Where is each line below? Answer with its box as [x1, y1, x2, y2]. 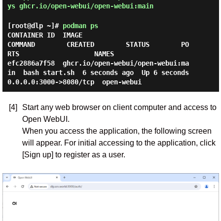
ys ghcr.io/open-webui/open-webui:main [7, 2, 153, 10]
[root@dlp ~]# [7, 22, 63, 30]
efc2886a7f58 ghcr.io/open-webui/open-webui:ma [7, 59, 189, 67]
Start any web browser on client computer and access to [22, 103, 217, 111]
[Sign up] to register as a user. [22, 150, 125, 159]
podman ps [62, 22, 98, 30]
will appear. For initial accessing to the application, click [22, 139, 216, 147]
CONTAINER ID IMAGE [7, 31, 82, 39]
